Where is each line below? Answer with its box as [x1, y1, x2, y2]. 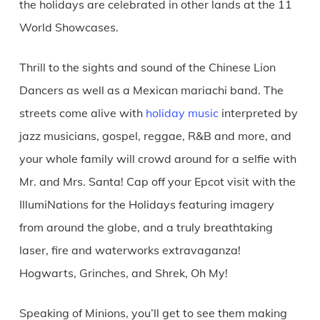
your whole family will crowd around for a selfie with [19, 151, 296, 166]
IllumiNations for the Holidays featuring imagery [19, 196, 274, 211]
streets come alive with [19, 105, 146, 120]
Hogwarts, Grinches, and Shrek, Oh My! [19, 265, 228, 280]
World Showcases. [19, 19, 119, 34]
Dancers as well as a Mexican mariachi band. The [19, 82, 284, 97]
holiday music [145, 105, 219, 120]
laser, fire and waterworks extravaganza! [19, 242, 241, 257]
